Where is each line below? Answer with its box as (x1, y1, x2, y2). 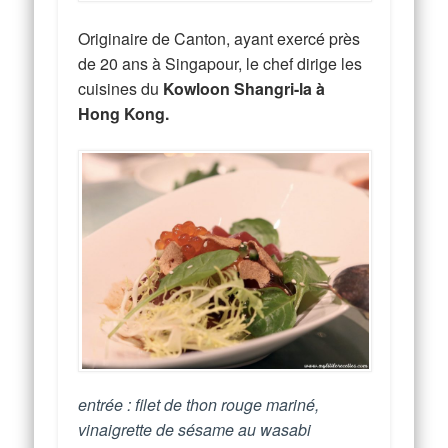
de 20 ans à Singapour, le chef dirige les (78, 51, 363, 75)
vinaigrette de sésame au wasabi (78, 417, 312, 441)
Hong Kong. (78, 101, 170, 125)
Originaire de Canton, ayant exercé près (78, 26, 361, 50)
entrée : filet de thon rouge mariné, (78, 392, 320, 416)
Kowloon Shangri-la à (163, 76, 326, 100)
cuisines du (78, 76, 164, 100)
